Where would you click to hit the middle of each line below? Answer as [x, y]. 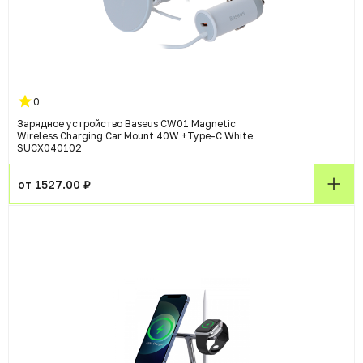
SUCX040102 [49, 148]
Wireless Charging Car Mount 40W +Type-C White [135, 136]
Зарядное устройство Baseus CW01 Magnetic [126, 124]
